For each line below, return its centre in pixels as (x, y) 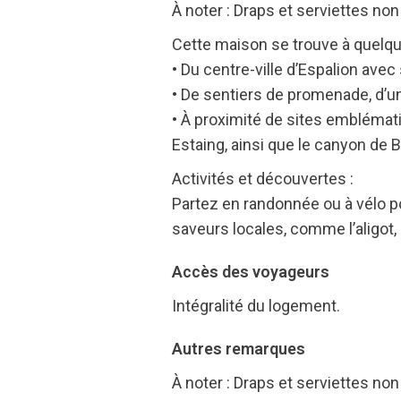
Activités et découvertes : (263, 179)
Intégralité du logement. (256, 306)
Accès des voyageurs (251, 272)
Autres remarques (239, 349)
